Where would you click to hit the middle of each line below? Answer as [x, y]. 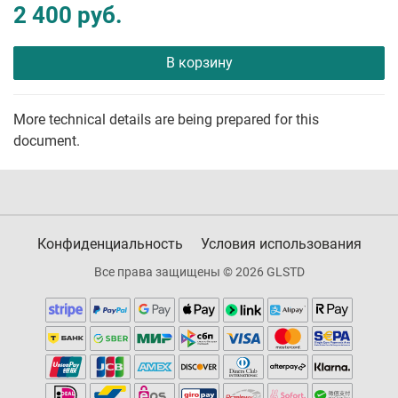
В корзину [199, 63]
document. [47, 141]
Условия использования [281, 244]
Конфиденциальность [110, 244]
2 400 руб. [68, 16]
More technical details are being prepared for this [166, 120]
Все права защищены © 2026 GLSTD [199, 272]
